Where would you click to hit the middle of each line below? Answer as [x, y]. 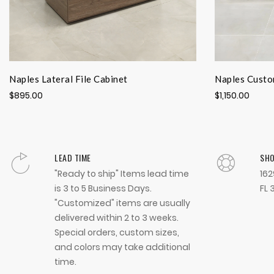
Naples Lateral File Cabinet [68, 79]
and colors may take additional [122, 247]
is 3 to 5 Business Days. [103, 189]
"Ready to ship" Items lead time [122, 174]
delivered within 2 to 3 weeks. [117, 218]
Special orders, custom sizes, [117, 233]
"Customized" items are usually [122, 203]
